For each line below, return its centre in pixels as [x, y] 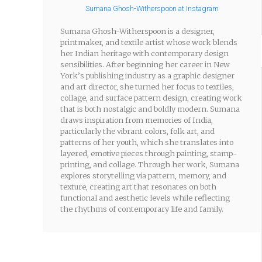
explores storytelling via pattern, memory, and [143, 176]
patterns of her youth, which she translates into [147, 142]
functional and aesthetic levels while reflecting [145, 198]
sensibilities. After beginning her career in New [145, 65]
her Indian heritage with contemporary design [144, 54]
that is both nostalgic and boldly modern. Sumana [150, 109]
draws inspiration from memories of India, [137, 120]
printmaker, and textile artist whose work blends [149, 42]
